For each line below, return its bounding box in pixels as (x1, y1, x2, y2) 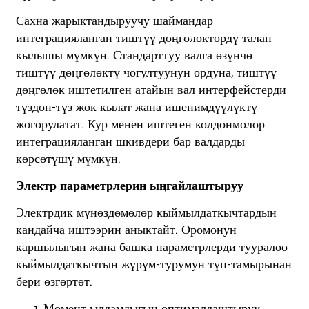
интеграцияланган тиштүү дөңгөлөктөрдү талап (15, 30, 272, 46)
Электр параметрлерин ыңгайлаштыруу (15, 177, 243, 194)
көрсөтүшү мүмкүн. (15, 150, 121, 167)
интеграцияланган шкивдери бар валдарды (15, 133, 245, 150)
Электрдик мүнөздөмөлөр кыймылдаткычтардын (15, 204, 277, 221)
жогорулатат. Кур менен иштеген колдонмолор (15, 116, 265, 132)
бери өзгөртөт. (15, 273, 92, 290)
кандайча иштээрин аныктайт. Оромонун (15, 221, 237, 238)
